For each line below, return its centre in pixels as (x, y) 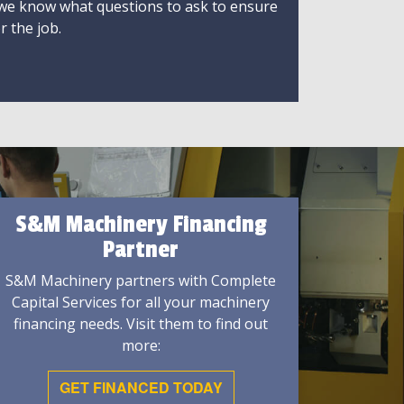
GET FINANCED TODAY (141, 388)
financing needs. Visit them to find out (141, 324)
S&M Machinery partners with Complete (141, 281)
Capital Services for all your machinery (141, 303)
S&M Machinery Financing (141, 225)
